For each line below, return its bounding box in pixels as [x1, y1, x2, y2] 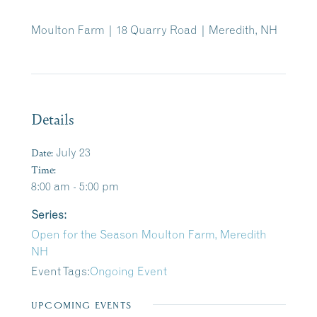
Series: [31, 207, 67, 222]
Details [31, 108, 74, 129]
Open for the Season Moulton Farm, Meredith [31, 227, 267, 242]
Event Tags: [31, 264, 90, 279]
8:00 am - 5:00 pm [31, 179, 119, 194]
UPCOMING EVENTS [31, 300, 132, 311]
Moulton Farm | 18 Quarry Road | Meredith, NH [31, 23, 277, 38]
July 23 [56, 145, 91, 160]
